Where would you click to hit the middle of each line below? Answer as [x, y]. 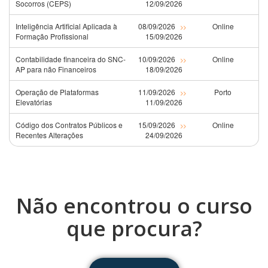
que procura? [134, 229]
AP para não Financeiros [56, 69]
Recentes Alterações [49, 135]
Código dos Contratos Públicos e [69, 125]
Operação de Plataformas [57, 92]
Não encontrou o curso [134, 206]
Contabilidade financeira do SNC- [71, 59]
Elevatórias [34, 102]
